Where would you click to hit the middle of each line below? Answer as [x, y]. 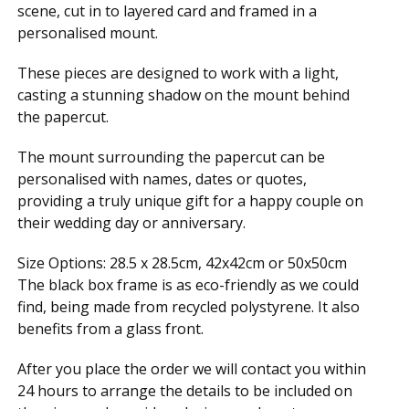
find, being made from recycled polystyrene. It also [189, 307]
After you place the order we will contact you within [192, 369]
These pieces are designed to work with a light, [178, 73]
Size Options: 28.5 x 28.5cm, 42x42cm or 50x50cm [183, 263]
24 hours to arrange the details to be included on [185, 391]
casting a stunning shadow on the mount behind [184, 95]
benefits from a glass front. [111, 329]
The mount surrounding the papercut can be [172, 157]
